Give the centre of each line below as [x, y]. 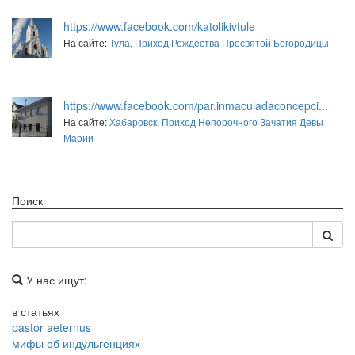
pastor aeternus [52, 327]
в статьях [36, 311]
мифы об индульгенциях [76, 343]
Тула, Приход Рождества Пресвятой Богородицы [219, 42]
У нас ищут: [55, 279]
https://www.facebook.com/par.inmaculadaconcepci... [196, 105]
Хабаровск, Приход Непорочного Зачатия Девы [216, 121]
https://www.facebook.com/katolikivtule [159, 26]
